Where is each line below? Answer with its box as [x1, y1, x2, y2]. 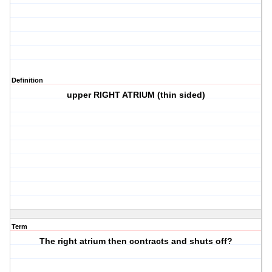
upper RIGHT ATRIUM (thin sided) [67, 90, 206, 100]
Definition [12, 76, 43, 84]
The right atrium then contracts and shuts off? [39, 236, 233, 246]
